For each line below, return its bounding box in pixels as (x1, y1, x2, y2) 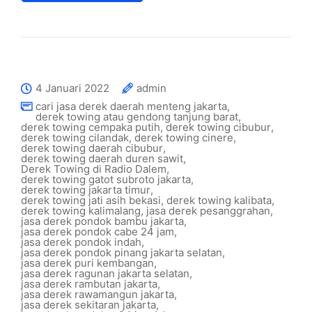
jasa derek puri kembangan (21, 256, 154, 270)
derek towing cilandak (21, 130, 129, 144)
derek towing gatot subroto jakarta (21, 172, 191, 186)
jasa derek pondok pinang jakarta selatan (21, 245, 222, 259)
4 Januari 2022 (36, 81, 109, 95)
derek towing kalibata (166, 193, 272, 207)
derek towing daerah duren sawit (21, 151, 183, 165)
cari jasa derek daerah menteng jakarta (36, 99, 227, 113)
